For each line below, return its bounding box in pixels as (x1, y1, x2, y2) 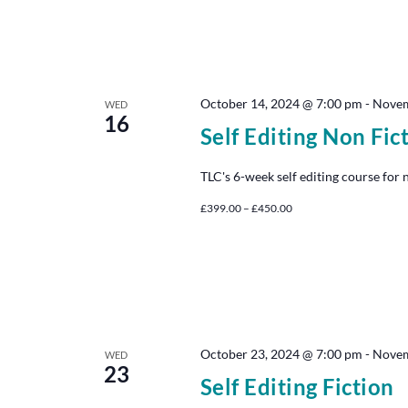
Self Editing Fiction (199, 373, 394, 401)
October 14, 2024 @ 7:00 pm (199, 95, 362, 111)
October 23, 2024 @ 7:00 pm (199, 346, 362, 362)
